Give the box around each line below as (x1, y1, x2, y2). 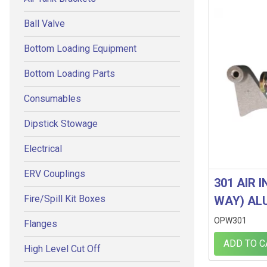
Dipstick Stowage (24, 118, 98, 129)
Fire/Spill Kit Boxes (24, 193, 105, 204)
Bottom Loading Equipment (24, 43, 136, 54)
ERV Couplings (24, 168, 85, 179)
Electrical (24, 143, 62, 154)
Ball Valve (24, 18, 65, 29)
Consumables (24, 93, 81, 104)
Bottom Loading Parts (24, 68, 115, 79)
